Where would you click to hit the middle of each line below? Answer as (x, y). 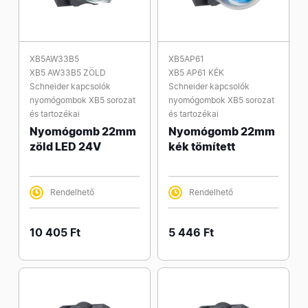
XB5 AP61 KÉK (196, 73)
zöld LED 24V (65, 146)
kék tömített (202, 146)
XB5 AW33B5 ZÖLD (68, 73)
